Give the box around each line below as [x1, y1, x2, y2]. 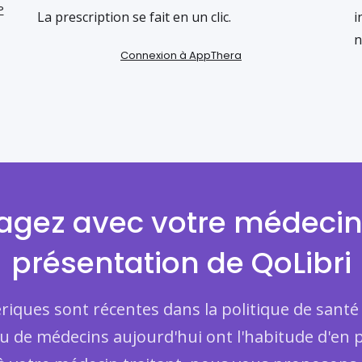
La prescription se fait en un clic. [37, 8, 231, 26]
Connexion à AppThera [120, 48, 242, 63]
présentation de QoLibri [11, 242, 351, 284]
